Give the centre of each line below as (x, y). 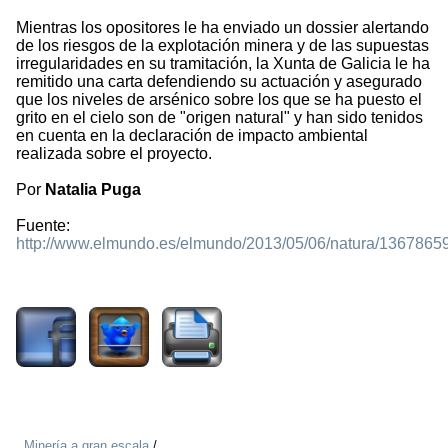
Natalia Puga (93, 190)
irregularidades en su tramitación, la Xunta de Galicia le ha (223, 64)
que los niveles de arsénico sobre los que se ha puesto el (219, 100)
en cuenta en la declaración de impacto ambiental (192, 136)
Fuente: (43, 226)
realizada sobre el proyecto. (114, 154)
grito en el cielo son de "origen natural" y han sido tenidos (219, 118)
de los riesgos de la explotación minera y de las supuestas (222, 46)
